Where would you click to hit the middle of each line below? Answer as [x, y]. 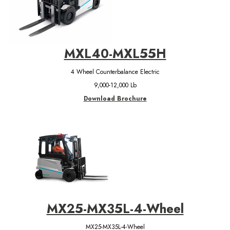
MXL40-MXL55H [115, 53]
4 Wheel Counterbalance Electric [115, 72]
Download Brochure [115, 98]
